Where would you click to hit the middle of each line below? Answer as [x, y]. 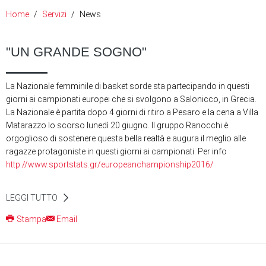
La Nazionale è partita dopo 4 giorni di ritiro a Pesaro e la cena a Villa [132, 112]
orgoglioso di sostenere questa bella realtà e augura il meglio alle [126, 138]
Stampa [31, 219]
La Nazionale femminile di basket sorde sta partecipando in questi [128, 86]
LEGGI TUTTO [32, 198]
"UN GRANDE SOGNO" [76, 52]
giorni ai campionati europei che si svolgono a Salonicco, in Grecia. [131, 99]
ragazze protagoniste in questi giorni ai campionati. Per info [116, 151]
